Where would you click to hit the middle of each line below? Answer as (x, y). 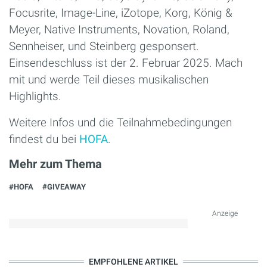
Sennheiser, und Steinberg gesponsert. (104, 46)
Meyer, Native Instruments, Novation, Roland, (119, 30)
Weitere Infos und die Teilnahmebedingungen (120, 123)
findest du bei (44, 139)
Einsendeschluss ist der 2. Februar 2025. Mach (126, 63)
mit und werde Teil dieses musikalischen (109, 80)
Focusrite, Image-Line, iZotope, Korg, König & (121, 13)
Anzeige (225, 214)
